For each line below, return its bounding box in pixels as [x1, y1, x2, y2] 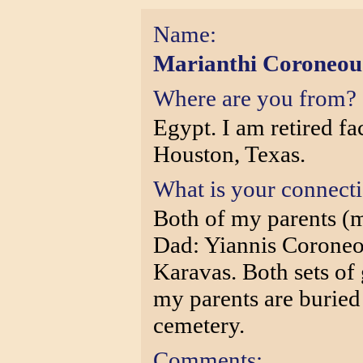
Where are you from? [153, 85, 357, 111]
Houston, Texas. [153, 141, 305, 167]
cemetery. [153, 312, 245, 338]
